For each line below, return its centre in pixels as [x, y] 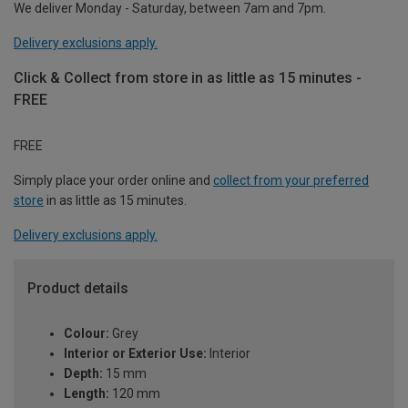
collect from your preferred [291, 180]
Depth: [83, 374]
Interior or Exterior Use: [135, 354]
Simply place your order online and [113, 180]
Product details [78, 288]
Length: [87, 394]
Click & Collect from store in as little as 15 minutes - [188, 77]
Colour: [87, 334]
